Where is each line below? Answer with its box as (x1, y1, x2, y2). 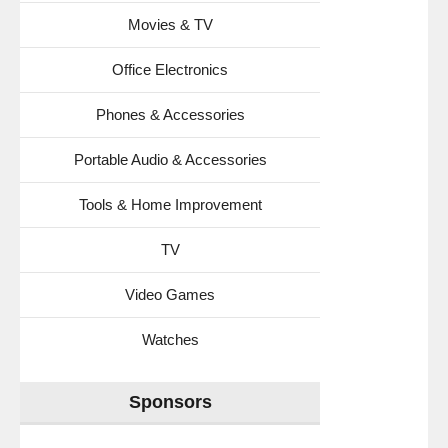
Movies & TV (127, 15, 213, 33)
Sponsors (128, 391, 212, 412)
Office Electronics (112, 60, 228, 78)
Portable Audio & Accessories (73, 150, 267, 168)
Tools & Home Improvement (78, 195, 262, 213)
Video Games (125, 285, 215, 303)
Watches (141, 330, 199, 348)
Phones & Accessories (95, 105, 245, 123)
